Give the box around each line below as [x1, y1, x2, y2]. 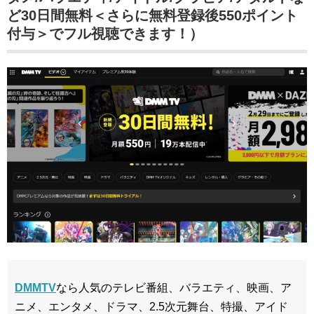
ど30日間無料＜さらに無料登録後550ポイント [7, 7, 298, 23]
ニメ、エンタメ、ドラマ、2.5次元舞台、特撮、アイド [15, 300, 288, 313]
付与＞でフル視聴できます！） [7, 25, 203, 41]
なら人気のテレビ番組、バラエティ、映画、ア [56, 281, 292, 294]
